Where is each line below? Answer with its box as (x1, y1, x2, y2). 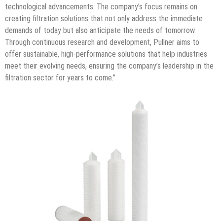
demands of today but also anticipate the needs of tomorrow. (5, 26, 196, 36)
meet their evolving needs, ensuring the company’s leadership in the (5, 61, 214, 71)
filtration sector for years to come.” (5, 73, 115, 83)
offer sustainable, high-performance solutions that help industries (5, 49, 207, 59)
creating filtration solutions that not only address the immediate (5, 14, 203, 24)
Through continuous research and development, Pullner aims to (5, 37, 199, 47)
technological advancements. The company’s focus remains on (5, 2, 197, 12)
